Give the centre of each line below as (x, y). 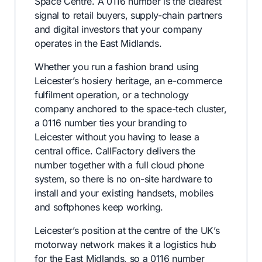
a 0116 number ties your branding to (111, 123)
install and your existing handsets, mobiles (124, 193)
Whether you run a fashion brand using (117, 67)
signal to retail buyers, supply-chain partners (128, 15)
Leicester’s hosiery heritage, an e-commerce (128, 81)
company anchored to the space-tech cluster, (131, 109)
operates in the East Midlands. (98, 43)
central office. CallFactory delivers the (115, 151)
